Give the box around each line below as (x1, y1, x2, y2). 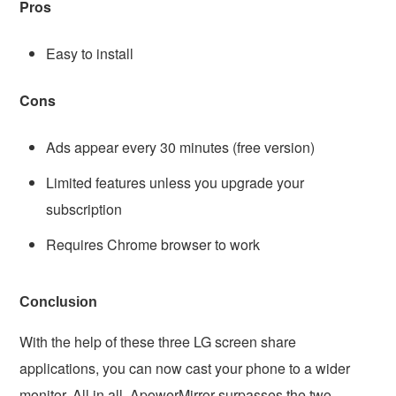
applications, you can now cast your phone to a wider (19, 357, 351, 378)
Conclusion (19, 293, 98, 309)
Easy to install (46, 42, 134, 64)
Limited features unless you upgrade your (46, 171, 305, 193)
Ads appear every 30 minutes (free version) (46, 136, 316, 157)
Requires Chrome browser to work (46, 233, 261, 255)
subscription (46, 198, 123, 219)
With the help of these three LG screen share (19, 331, 297, 352)
